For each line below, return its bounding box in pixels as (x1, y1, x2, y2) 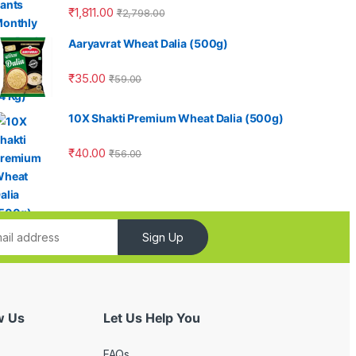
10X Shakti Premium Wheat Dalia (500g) (68, 110, 284, 125)
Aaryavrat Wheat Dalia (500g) (68, 36, 229, 50)
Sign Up (141, 230, 184, 244)
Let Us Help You (103, 309, 200, 326)
